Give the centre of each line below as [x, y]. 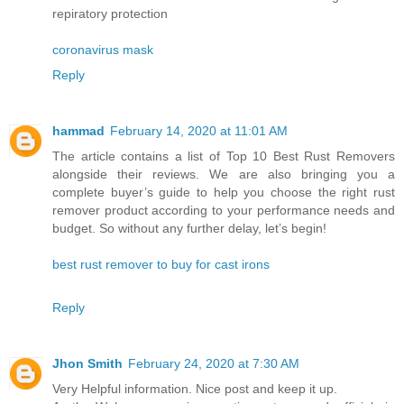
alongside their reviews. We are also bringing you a [224, 174]
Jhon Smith [87, 364]
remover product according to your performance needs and [224, 211]
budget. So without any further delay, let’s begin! [189, 229]
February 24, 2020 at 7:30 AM [214, 364]
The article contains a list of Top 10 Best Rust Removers [224, 156]
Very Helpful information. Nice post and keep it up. [195, 389]
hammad [78, 131]
